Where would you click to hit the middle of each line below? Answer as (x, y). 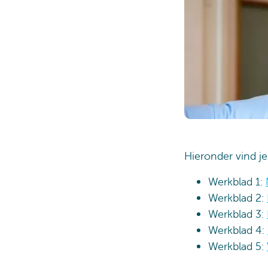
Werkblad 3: (237, 214)
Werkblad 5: (237, 246)
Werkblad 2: (237, 198)
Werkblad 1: (237, 182)
